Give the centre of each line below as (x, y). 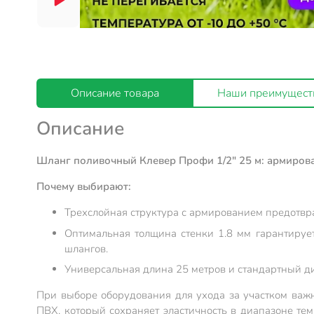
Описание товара (115, 94)
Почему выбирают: (84, 187)
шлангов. (86, 248)
